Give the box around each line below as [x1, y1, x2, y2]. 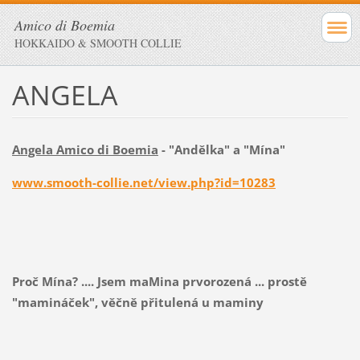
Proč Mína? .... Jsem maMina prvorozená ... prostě [11, 272, 307, 289]
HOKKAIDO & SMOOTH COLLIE [14, 35, 182, 51]
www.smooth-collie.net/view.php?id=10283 [11, 174, 276, 190]
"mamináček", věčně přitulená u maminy [11, 293, 264, 310]
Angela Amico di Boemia [11, 141, 158, 157]
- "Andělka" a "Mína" [157, 141, 285, 157]
